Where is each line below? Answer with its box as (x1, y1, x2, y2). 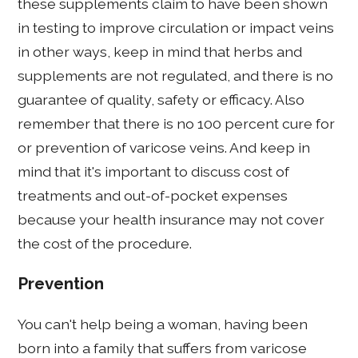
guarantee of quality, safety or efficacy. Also (18, 90, 305, 108)
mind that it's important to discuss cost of (18, 162, 290, 180)
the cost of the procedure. (18, 234, 193, 252)
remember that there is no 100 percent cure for (18, 114, 336, 132)
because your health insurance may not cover (18, 210, 325, 228)
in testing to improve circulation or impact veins (18, 18, 335, 36)
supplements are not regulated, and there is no (18, 66, 334, 84)
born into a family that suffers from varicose (18, 339, 308, 356)
